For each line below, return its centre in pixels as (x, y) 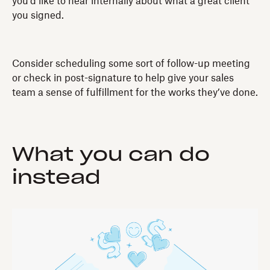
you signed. (38, 15)
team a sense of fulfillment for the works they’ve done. (135, 93)
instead (56, 177)
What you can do (111, 155)
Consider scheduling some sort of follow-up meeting (131, 64)
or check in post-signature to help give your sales (123, 78)
